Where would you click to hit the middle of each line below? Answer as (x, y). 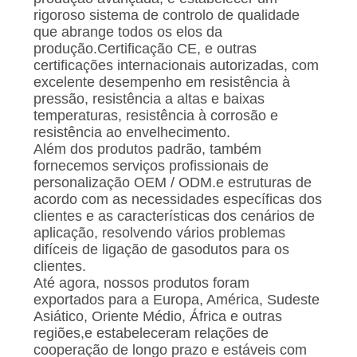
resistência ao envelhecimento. (131, 133)
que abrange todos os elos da (127, 32)
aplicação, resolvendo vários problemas (159, 233)
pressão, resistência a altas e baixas (149, 99)
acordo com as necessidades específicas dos (177, 200)
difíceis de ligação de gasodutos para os (161, 250)
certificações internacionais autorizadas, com (176, 66)
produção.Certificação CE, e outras (145, 49)
